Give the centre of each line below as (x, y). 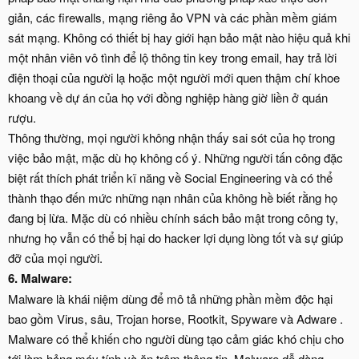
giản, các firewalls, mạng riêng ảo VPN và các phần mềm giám (173, 17)
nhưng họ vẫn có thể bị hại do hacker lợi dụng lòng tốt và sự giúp (175, 238)
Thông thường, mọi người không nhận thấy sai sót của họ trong (171, 137)
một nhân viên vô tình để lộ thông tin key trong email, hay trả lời (172, 57)
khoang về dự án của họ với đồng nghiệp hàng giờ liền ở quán (168, 97)
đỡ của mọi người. (55, 258)
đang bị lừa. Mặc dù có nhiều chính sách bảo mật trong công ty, (173, 218)
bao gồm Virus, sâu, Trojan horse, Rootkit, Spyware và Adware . (175, 319)
